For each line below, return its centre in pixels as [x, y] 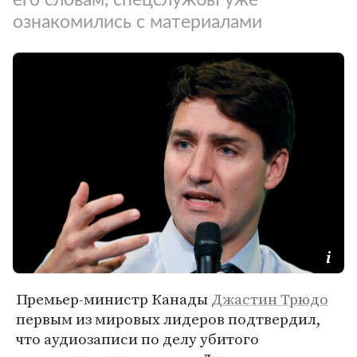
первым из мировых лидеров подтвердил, [169, 319]
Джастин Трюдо [270, 299]
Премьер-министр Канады [114, 299]
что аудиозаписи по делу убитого [137, 339]
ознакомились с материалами [137, 22]
